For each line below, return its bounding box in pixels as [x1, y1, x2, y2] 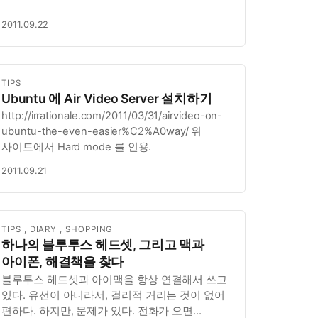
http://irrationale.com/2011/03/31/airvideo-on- [1, 109, 223, 123]
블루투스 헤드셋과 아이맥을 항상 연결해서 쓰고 [1, 273, 228, 286]
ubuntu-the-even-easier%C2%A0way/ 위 [1, 125, 202, 138]
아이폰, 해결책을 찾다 [1, 254, 124, 270]
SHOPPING [65, 224, 114, 235]
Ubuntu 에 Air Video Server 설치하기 [1, 90, 212, 106]
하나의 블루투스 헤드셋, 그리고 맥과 [1, 237, 204, 253]
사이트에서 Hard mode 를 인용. [1, 141, 152, 154]
